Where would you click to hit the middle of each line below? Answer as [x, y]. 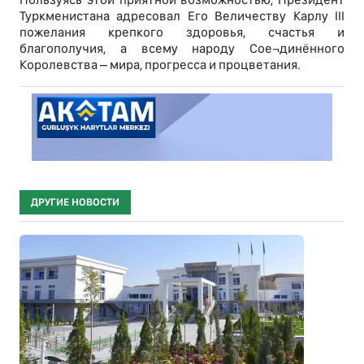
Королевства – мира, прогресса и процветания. [160, 64]
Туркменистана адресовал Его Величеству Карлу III [182, 15]
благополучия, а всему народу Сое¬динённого [182, 48]
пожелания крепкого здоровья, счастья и [182, 32]
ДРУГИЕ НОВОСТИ [75, 201]
